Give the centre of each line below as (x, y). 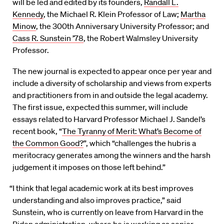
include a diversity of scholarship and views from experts (112, 83)
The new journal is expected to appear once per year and (112, 71)
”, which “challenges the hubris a (140, 143)
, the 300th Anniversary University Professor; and (122, 26)
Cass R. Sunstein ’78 (48, 38)
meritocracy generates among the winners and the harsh (111, 155)
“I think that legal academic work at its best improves (102, 188)
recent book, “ (37, 131)
